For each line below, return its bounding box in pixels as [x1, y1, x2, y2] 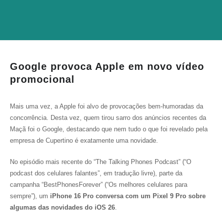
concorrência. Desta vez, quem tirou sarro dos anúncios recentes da [10, 114, 206, 121]
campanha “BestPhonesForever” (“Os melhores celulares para [10, 181, 187, 188]
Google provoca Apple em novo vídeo [10, 61, 204, 72]
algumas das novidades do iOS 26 [10, 204, 115, 211]
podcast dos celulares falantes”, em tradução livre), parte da [10, 169, 182, 177]
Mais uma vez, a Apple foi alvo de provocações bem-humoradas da [10, 103, 203, 110]
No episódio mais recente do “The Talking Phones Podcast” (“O [10, 158, 191, 166]
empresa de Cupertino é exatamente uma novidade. [10, 137, 158, 144]
